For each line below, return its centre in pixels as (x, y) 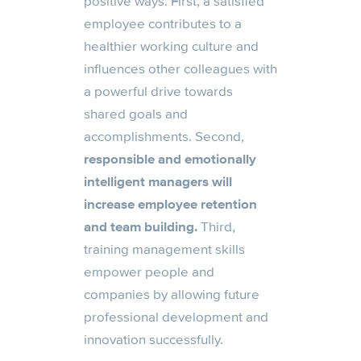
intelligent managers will (158, 182)
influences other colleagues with (180, 69)
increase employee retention (170, 205)
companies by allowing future (172, 295)
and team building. (141, 227)
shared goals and (136, 114)
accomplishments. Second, (164, 137)
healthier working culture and (171, 47)
